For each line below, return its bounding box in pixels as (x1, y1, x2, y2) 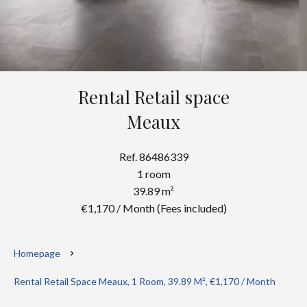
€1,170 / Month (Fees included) (80, 201, 227, 214)
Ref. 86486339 (119, 150, 188, 163)
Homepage (14, 247, 60, 259)
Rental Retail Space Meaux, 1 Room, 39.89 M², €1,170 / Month (14, 275, 275, 287)
